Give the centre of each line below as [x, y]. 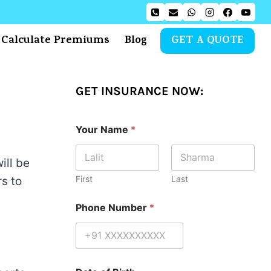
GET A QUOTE [208, 41]
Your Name [103, 129]
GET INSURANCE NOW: [139, 91]
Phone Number [112, 207]
